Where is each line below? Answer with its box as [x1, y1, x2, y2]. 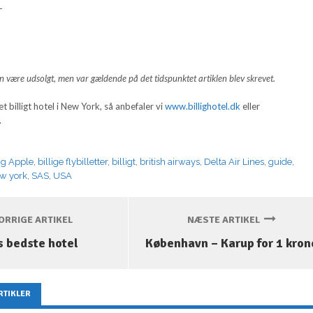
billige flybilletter [38, 156, 108, 167]
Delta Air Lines [204, 156, 265, 167]
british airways [140, 156, 201, 167]
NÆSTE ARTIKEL [187, 214, 264, 226]
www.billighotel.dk [165, 100, 241, 112]
